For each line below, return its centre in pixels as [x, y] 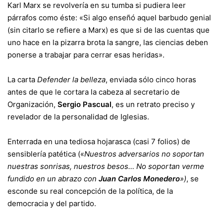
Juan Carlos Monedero [139, 178]
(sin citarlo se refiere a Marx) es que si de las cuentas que [109, 30]
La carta [21, 79]
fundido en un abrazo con [53, 178]
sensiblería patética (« [46, 154]
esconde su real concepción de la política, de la [90, 191]
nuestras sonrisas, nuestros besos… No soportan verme [106, 166]
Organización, [31, 104]
